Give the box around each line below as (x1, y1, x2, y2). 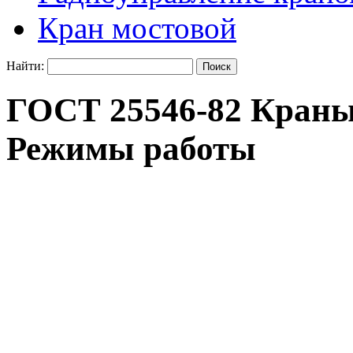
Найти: (6, 59, 44, 73)
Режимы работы (6, 130, 256, 168)
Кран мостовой (38, 11, 236, 46)
